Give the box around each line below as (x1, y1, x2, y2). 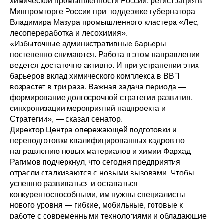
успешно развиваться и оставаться (10, 179, 138, 188)
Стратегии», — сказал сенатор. (10, 114, 123, 123)
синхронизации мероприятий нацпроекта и (10, 104, 166, 112)
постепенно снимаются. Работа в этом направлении (10, 50, 200, 59)
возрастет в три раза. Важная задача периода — (10, 82, 186, 91)
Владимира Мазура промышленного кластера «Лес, (10, 18, 199, 26)
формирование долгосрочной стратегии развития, (10, 93, 193, 102)
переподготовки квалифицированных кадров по (10, 136, 185, 145)
